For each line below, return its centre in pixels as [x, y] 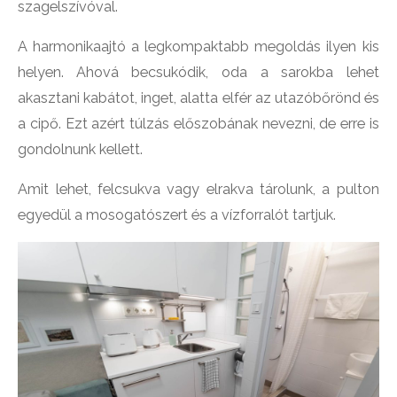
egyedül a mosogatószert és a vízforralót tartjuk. [177, 214]
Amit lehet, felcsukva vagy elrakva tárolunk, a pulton [198, 189]
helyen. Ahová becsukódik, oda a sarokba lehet [198, 72]
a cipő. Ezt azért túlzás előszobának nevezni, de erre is [198, 123]
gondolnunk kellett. [81, 149]
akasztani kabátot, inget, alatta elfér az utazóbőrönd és [198, 97]
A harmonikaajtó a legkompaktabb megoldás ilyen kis [198, 46]
